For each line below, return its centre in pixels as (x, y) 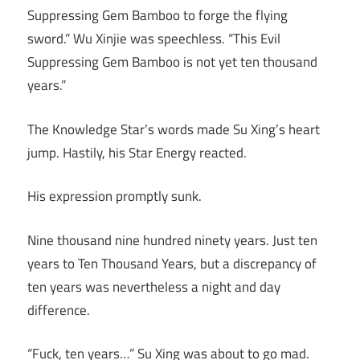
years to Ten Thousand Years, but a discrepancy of (172, 263)
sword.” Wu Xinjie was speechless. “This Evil (154, 39)
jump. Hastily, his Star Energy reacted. (137, 152)
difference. (59, 310)
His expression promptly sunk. (115, 196)
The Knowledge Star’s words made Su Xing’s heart (174, 129)
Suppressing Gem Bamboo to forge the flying (157, 16)
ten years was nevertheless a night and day (154, 286)
